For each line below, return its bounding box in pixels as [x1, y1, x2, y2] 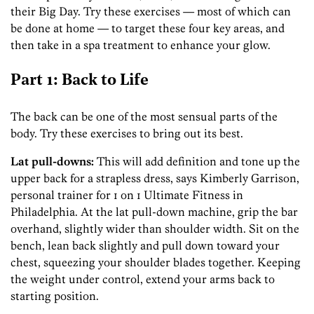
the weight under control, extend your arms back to [11, 271, 275, 286]
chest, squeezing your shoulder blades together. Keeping [11, 254, 301, 269]
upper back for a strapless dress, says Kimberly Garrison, [11, 170, 299, 185]
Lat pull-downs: [11, 153, 94, 168]
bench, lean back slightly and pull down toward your [11, 238, 280, 252]
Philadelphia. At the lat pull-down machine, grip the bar [11, 204, 298, 219]
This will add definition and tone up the [94, 153, 300, 168]
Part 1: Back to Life [11, 72, 149, 89]
